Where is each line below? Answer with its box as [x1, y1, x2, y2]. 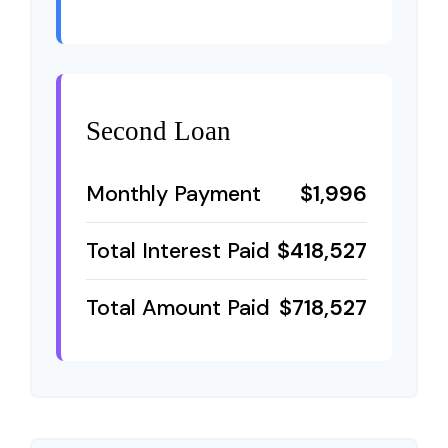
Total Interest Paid [86, 237, 270, 265]
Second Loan [86, 116, 231, 146]
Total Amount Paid [86, 294, 270, 322]
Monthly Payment [86, 180, 261, 208]
